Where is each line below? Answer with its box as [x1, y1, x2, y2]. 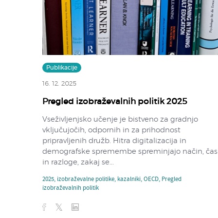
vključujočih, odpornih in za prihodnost [42, 126, 181, 134]
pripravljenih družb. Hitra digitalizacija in [42, 137, 186, 145]
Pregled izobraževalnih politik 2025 [42, 97, 187, 106]
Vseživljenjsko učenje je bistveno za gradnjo [42, 115, 198, 123]
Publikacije [46, 64, 77, 71]
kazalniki [117, 174, 141, 184]
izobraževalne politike [57, 174, 114, 184]
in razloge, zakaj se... [42, 158, 114, 166]
